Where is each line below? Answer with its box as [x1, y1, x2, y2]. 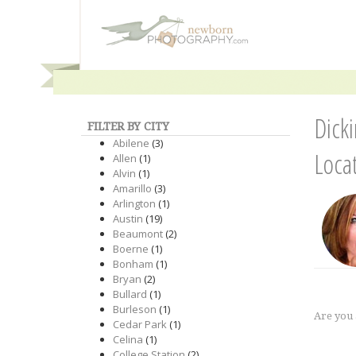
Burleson [113, 302, 157, 316]
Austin [113, 211, 143, 226]
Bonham [113, 257, 153, 271]
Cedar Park [113, 317, 167, 331]
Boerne [113, 242, 149, 256]
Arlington [113, 196, 156, 211]
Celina [113, 332, 143, 346]
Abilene [113, 136, 149, 150]
